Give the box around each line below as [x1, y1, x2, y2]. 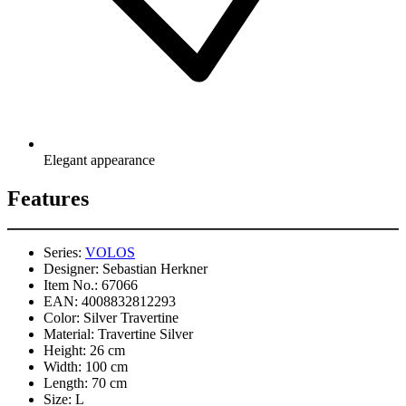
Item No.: [43, 277, 98, 294]
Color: [43, 310, 80, 326]
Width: [43, 359, 82, 375]
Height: [43, 343, 86, 359]
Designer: [43, 261, 99, 277]
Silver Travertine [83, 310, 179, 326]
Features [7, 186, 89, 210]
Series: [43, 245, 82, 261]
